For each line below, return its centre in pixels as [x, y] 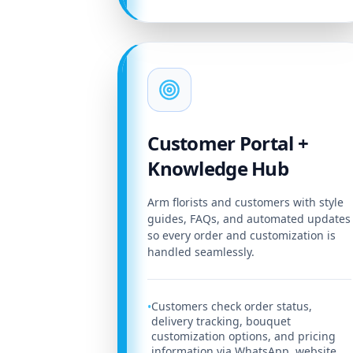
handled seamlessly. [201, 252]
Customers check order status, [232, 307]
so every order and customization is [242, 236]
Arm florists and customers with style [246, 203]
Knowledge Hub [218, 169]
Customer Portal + [228, 143]
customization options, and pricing [244, 336]
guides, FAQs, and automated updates [249, 219]
